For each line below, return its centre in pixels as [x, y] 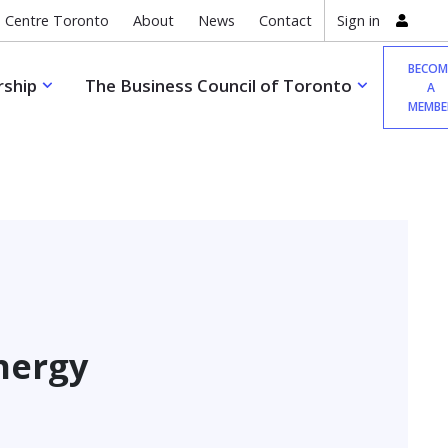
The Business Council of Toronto [218, 85]
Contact [285, 20]
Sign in [358, 20]
